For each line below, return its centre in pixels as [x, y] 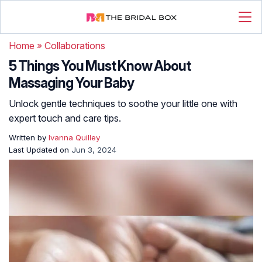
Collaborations [75, 46]
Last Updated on [40, 150]
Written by [29, 137]
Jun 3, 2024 [94, 150]
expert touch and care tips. [65, 118]
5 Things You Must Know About [100, 66]
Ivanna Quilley [74, 137]
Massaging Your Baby [71, 83]
